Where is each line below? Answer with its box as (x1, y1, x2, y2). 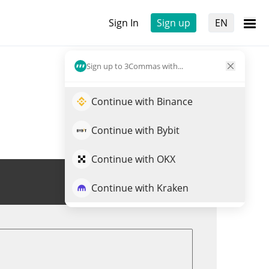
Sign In (109, 16, 139, 29)
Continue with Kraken (91, 181, 189, 195)
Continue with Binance (91, 95, 193, 108)
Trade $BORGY (118, 175, 184, 189)
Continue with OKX (91, 153, 175, 166)
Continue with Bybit (91, 124, 180, 137)
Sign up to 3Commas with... (86, 60, 183, 71)
